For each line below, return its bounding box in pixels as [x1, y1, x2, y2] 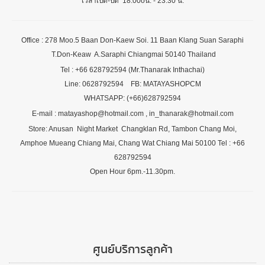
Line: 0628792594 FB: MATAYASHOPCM [64, 80, 201, 88]
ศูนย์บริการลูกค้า [92, 241, 173, 257]
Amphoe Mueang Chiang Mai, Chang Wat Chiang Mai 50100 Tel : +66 [20, 139, 245, 147]
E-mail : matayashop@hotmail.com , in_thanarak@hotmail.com [31, 109, 234, 117]
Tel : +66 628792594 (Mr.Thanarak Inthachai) [60, 66, 205, 73]
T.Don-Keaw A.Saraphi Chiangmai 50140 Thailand [49, 50, 216, 58]
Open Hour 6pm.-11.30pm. [90, 167, 175, 175]
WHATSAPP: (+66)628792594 [84, 94, 181, 102]
